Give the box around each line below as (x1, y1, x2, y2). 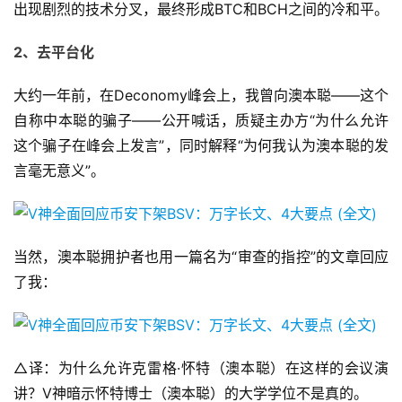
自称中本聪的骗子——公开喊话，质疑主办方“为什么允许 (13, 111, 389, 130)
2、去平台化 (13, 43, 94, 62)
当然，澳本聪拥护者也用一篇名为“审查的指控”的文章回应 (13, 248, 389, 267)
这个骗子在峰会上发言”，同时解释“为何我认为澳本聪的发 (13, 136, 389, 155)
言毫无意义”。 (13, 162, 105, 180)
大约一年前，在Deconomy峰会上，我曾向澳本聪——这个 (13, 86, 389, 105)
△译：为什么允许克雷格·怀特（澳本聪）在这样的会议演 (13, 359, 389, 378)
